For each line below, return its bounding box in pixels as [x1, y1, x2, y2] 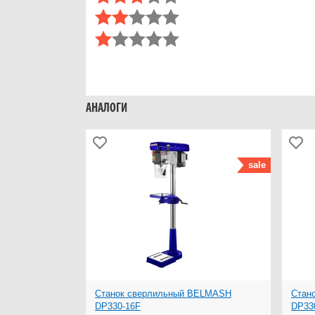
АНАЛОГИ [86, 102, 127, 116]
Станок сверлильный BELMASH [95, 288, 231, 300]
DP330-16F [95, 301, 141, 312]
